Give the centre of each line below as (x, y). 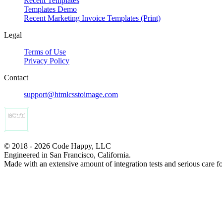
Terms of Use (45, 52)
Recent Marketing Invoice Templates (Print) (92, 18)
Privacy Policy (47, 61)
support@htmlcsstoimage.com (71, 95)
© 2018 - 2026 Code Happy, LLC (57, 146)
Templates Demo (50, 9)
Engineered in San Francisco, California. (67, 155)
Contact (16, 78)
